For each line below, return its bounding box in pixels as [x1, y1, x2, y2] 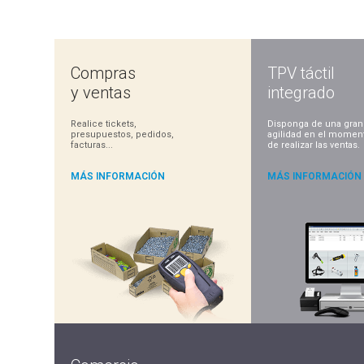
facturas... [71, 140, 114, 151]
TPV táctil [267, 63, 336, 84]
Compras [71, 63, 136, 84]
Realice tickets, [71, 119, 137, 130]
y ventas [71, 83, 132, 103]
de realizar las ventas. [267, 140, 361, 151]
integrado [267, 83, 336, 103]
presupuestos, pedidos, [71, 129, 175, 141]
